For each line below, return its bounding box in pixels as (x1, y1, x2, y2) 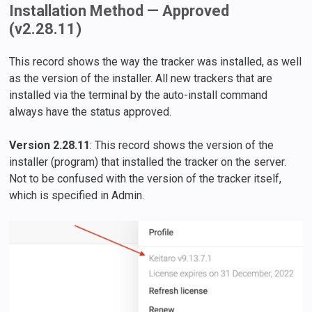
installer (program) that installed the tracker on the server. (9, 155, 287, 169)
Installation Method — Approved (9, 2, 230, 20)
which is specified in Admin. (9, 189, 145, 203)
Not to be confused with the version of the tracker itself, (9, 172, 282, 186)
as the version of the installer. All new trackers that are (9, 72, 273, 86)
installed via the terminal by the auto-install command (9, 88, 268, 102)
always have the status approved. (9, 105, 172, 119)
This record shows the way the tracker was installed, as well (9, 55, 302, 69)
